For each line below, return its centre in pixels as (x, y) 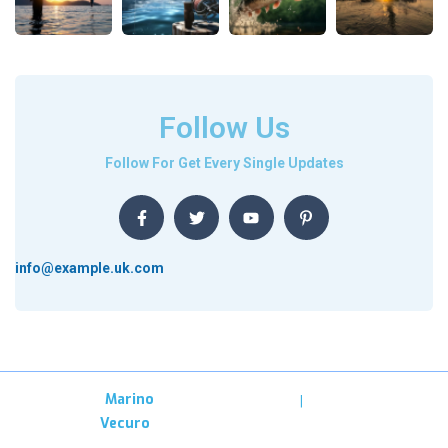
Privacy (263, 401)
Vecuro (125, 424)
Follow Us (224, 128)
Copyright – (64, 400)
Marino (129, 400)
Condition (270, 428)
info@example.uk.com (89, 268)
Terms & (340, 401)
